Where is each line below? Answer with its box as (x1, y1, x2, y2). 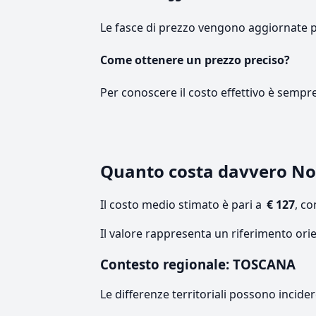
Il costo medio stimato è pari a (100, 197, 265, 213)
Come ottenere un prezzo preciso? (100, 51, 290, 68)
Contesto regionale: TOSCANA (100, 255, 296, 274)
